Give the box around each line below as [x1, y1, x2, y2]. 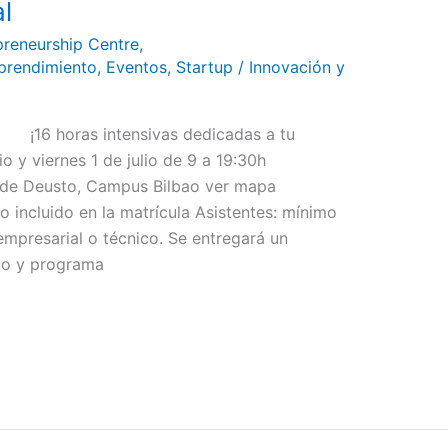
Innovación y [248, 56, 345, 77]
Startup [175, 56, 233, 77]
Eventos [105, 56, 167, 77]
